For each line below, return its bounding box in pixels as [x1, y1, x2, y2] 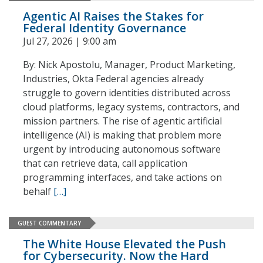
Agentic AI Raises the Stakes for [23, 8, 204, 24]
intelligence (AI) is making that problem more [23, 129, 221, 141]
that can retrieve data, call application [23, 157, 187, 170]
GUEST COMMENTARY [18, 218, 81, 227]
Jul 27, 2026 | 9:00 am [23, 35, 116, 48]
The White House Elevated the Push [23, 236, 226, 252]
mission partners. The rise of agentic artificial [23, 114, 222, 127]
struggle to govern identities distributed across [23, 86, 231, 99]
